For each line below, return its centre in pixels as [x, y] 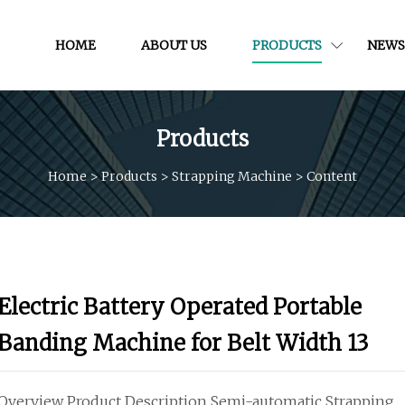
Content [332, 176]
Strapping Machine [232, 176]
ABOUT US [174, 45]
